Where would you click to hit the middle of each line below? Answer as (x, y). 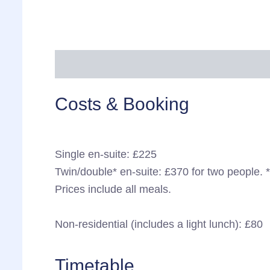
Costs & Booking (122, 104)
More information (99, 64)
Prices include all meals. (113, 190)
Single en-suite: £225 (105, 155)
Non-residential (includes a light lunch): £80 (159, 224)
